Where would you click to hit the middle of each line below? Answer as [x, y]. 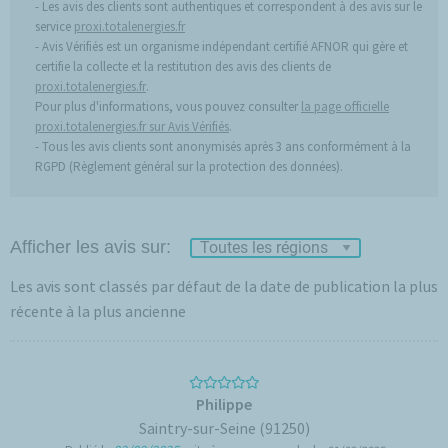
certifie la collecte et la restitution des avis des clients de [183, 66]
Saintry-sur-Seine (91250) [224, 428]
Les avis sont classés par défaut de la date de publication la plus [224, 286]
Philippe [224, 404]
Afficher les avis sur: [90, 247]
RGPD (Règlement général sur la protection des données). [189, 166]
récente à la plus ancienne [98, 311]
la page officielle [345, 106]
